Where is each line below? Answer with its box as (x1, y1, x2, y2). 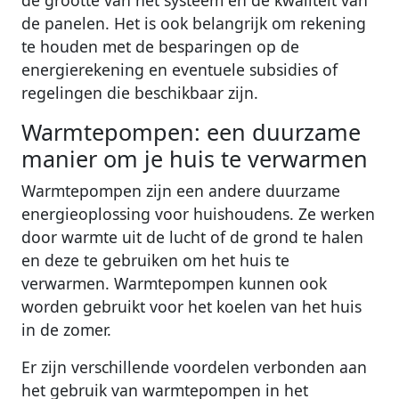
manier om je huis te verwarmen (21, 143, 368, 175)
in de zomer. (21, 319, 111, 341)
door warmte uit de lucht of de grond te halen (21, 226, 363, 248)
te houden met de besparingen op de (21, 36, 299, 58)
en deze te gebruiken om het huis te (21, 249, 289, 272)
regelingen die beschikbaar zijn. (21, 82, 258, 104)
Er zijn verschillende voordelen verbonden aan (21, 356, 367, 379)
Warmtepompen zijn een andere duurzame (21, 180, 340, 202)
